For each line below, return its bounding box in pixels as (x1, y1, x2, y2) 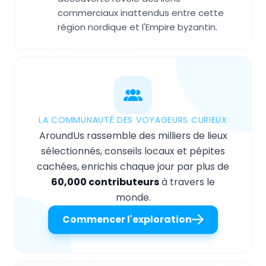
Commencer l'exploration (62, 212, 192, 226)
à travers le (159, 175, 215, 189)
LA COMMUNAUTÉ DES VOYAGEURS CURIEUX (39, 113, 227, 126)
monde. (115, 190, 151, 204)
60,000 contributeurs (51, 175, 159, 189)
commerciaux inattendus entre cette (58, 6, 224, 19)
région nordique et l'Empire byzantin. (58, 20, 217, 33)
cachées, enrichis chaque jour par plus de (37, 159, 229, 173)
